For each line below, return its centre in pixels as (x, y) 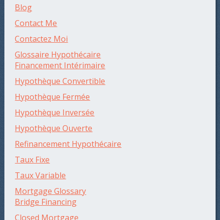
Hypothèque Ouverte (54, 128)
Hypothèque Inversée (55, 113)
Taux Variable (41, 176)
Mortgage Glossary (51, 191)
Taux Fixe (32, 160)
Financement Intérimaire (60, 66)
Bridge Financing (46, 202)
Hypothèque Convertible (60, 81)
